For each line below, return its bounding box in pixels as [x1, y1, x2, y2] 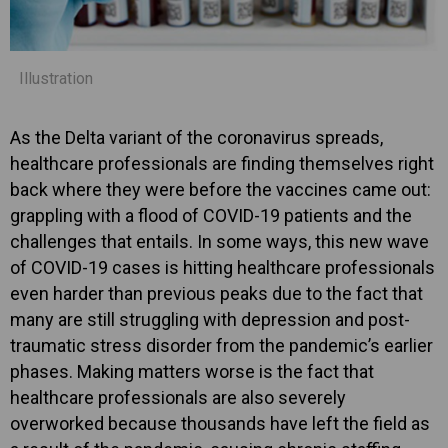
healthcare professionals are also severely [10, 386, 346, 408]
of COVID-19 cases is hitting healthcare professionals [10, 256, 435, 278]
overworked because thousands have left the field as [10, 412, 430, 434]
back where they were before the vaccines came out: [10, 178, 431, 200]
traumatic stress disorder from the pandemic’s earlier [10, 334, 433, 356]
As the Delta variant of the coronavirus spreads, [10, 126, 383, 148]
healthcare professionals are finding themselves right [10, 152, 434, 174]
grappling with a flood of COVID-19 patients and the [10, 204, 412, 226]
